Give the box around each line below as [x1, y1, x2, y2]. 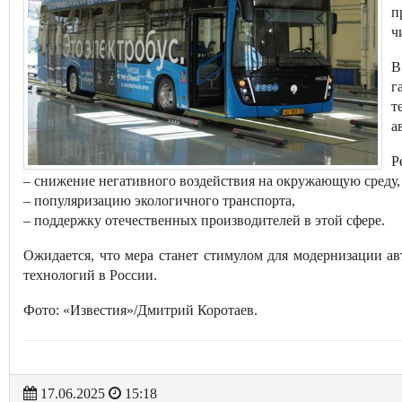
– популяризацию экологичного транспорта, [23, 193, 295, 208]
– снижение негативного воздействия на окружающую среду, [23, 173, 400, 188]
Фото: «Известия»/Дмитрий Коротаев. [23, 302, 258, 318]
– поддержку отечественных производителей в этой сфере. [23, 213, 385, 228]
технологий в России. [23, 267, 157, 283]
